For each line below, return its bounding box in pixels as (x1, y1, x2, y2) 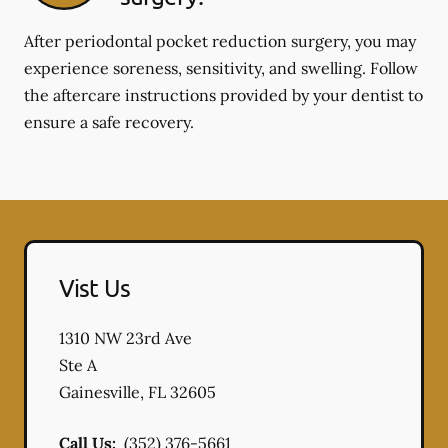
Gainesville (59, 382, 140, 402)
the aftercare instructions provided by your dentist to (24, 85, 423, 105)
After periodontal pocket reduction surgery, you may (24, 31, 416, 51)
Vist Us (59, 273, 130, 302)
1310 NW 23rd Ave (59, 328, 192, 348)
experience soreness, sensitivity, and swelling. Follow (24, 58, 418, 78)
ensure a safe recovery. (24, 112, 194, 132)
